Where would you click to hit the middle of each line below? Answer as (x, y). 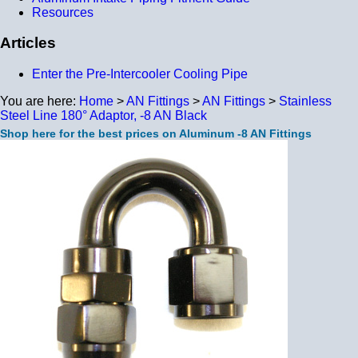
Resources (63, 12)
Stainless (305, 101)
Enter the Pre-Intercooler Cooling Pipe (140, 74)
